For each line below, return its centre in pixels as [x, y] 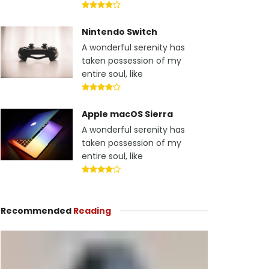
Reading [92, 211]
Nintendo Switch [119, 32]
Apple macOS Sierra [127, 114]
